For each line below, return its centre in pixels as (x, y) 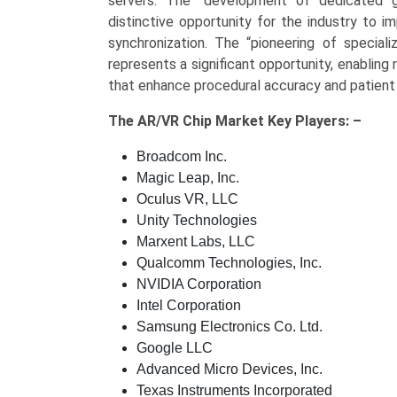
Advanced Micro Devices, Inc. (230, 369)
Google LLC (175, 348)
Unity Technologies (197, 220)
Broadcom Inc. (182, 156)
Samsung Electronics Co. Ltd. (230, 327)
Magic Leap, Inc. (188, 178)
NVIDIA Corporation (199, 284)
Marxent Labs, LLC (196, 241)
